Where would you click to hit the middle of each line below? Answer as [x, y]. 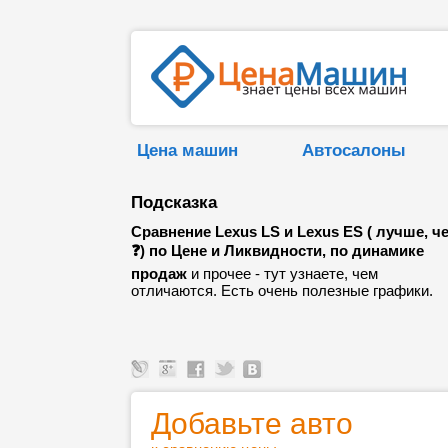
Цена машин [187, 150]
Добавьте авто [252, 423]
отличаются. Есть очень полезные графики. [282, 290]
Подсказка [174, 202]
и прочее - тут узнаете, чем [282, 273]
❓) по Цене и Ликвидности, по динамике [277, 250]
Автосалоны [354, 150]
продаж [159, 273]
